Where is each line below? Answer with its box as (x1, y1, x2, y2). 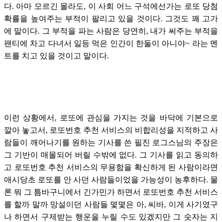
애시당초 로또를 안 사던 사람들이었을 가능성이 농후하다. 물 (4, 175, 218, 184)
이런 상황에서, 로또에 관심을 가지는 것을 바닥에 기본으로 (4, 113, 218, 122)
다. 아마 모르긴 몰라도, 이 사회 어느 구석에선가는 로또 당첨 (4, 1, 218, 10)
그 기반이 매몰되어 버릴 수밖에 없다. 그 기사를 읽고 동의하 (4, 150, 218, 159)
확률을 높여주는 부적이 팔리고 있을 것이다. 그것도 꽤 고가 (4, 14, 218, 23)
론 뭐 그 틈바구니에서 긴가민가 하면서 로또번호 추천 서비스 (4, 187, 218, 196)
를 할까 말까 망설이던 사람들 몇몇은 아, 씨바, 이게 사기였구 (4, 200, 218, 209)
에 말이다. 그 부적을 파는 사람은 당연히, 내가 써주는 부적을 (4, 26, 218, 35)
